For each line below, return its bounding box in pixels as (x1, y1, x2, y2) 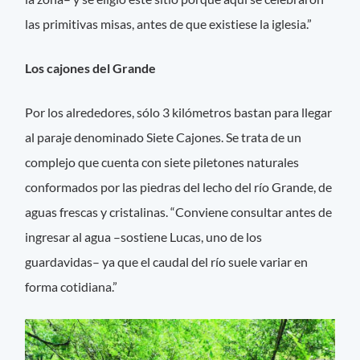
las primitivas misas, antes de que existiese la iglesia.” (25, 16, 313, 32)
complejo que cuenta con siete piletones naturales (25, 154, 300, 170)
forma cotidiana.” (25, 279, 118, 295)
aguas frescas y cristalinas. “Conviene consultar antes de (25, 204, 333, 220)
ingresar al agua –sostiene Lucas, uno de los (25, 229, 263, 245)
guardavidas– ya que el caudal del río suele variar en (25, 254, 309, 270)
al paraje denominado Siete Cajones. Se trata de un (25, 129, 302, 145)
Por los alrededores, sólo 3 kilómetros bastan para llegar (25, 104, 333, 121)
